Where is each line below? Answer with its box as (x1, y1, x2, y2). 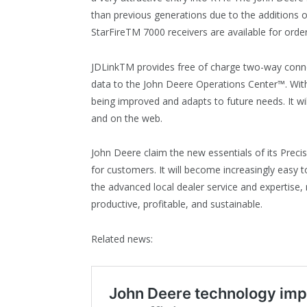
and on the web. (91, 111, 165, 125)
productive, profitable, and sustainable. (91, 197, 262, 211)
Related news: (91, 232, 153, 246)
